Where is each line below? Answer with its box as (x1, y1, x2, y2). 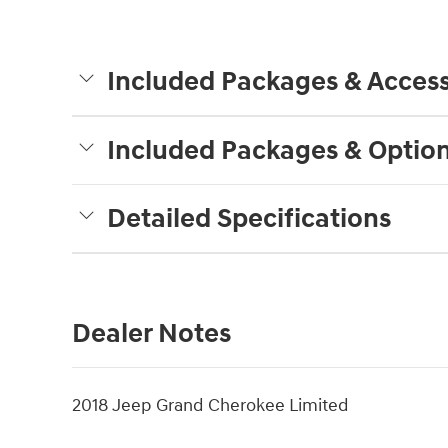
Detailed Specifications (107, 202, 391, 237)
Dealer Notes (72, 317, 231, 352)
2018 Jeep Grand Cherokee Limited (72, 394, 349, 418)
